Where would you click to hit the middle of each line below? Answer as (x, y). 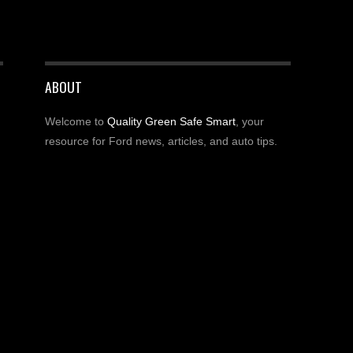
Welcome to (76, 121)
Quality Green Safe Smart (171, 121)
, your (249, 121)
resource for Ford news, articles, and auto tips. (161, 141)
